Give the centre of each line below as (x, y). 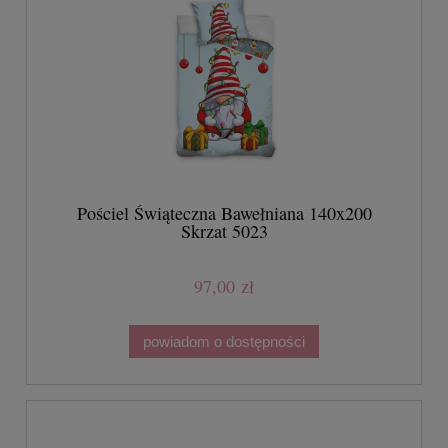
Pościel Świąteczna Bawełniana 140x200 (224, 212)
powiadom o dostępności (224, 341)
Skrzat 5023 (224, 230)
